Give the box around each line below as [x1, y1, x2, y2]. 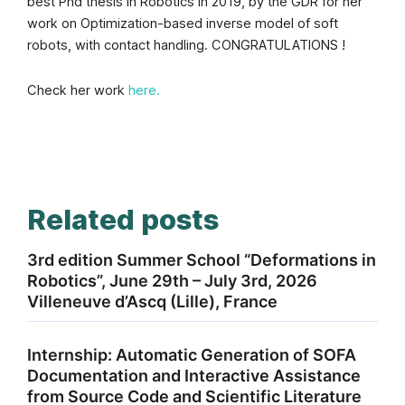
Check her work [27, 81, 128, 99]
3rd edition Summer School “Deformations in [27, 250, 376, 269]
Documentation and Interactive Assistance [27, 365, 361, 385]
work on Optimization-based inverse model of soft [27, 15, 338, 32]
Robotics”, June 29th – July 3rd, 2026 [27, 270, 317, 290]
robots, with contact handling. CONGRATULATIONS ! [27, 37, 345, 53]
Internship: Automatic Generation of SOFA [27, 344, 356, 364]
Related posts [27, 202, 219, 236]
